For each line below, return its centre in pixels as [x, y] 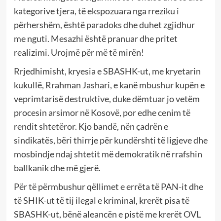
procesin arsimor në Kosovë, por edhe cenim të [102, 112]
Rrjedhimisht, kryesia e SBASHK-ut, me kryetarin [107, 71]
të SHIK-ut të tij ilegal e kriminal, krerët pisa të [101, 200]
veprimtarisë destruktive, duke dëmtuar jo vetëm [107, 98]
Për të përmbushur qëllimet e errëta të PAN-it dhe [108, 186]
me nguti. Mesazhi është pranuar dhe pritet [95, 38]
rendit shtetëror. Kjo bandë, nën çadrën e [91, 126]
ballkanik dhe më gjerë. [57, 167]
